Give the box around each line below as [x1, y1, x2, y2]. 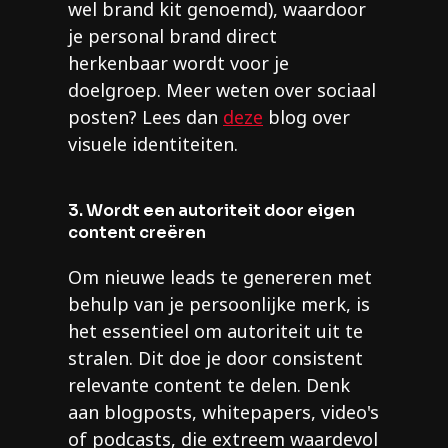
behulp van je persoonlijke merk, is [68, 292, 370, 317]
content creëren [68, 222, 206, 244]
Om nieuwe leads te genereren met [68, 265, 372, 290]
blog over [263, 105, 350, 130]
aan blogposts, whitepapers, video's [68, 400, 379, 425]
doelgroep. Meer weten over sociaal [68, 78, 376, 103]
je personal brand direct [68, 24, 277, 49]
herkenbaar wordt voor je [68, 51, 289, 76]
